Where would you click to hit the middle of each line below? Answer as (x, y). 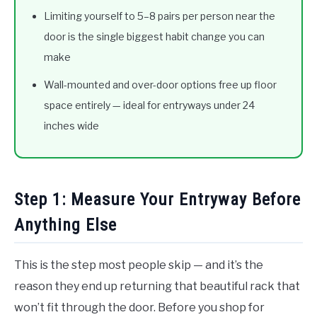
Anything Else (65, 225)
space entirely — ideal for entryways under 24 (149, 105)
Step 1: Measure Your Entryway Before (157, 200)
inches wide (71, 126)
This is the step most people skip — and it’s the (139, 265)
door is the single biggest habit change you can (154, 37)
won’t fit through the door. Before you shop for (139, 307)
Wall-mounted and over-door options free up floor (160, 85)
